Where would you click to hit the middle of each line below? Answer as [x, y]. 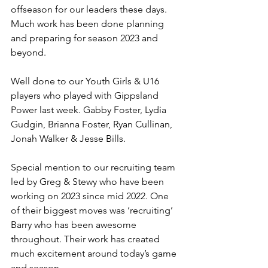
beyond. [28, 53]
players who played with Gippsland [86, 96]
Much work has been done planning [89, 24]
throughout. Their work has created [86, 239]
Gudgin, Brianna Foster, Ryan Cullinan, [93, 124]
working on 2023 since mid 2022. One [91, 196]
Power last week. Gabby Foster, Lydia [90, 110]
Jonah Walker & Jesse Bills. [69, 139]
